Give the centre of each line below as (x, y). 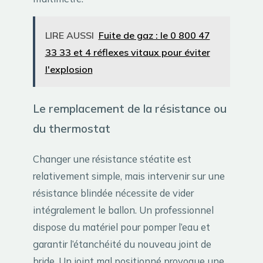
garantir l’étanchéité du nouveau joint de (122, 244)
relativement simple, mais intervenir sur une (129, 176)
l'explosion (69, 69)
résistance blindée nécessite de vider (113, 193)
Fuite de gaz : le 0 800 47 (154, 35)
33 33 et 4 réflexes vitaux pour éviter (127, 52)
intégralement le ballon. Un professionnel (123, 210)
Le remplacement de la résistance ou (130, 108)
